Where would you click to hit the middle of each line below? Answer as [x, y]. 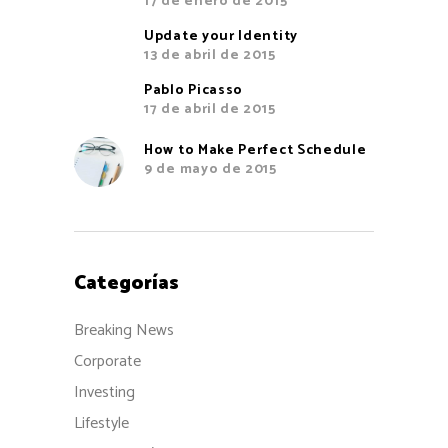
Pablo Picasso [194, 91]
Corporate [107, 362]
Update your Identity [221, 37]
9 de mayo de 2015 [210, 170]
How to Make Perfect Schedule [255, 151]
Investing [104, 393]
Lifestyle [101, 424]
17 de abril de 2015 [210, 110]
